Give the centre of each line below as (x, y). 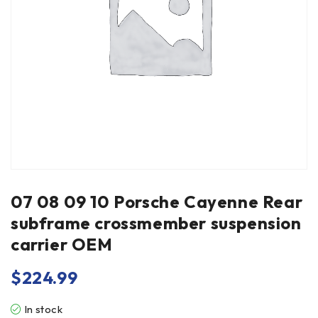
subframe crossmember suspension (156, 223)
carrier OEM (62, 244)
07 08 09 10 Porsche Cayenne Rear (157, 202)
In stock (43, 309)
